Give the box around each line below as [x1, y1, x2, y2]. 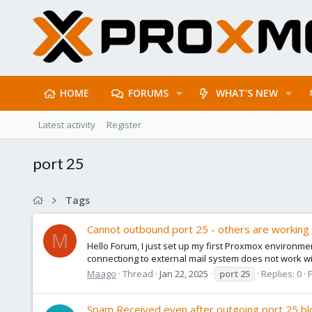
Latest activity [38, 118, 95, 131]
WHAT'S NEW [216, 86, 279, 100]
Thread [123, 267, 153, 280]
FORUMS [127, 86, 169, 100]
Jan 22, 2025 [159, 267, 208, 280]
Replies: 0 [261, 267, 302, 280]
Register [107, 118, 141, 131]
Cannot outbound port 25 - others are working [87, 222, 309, 237]
